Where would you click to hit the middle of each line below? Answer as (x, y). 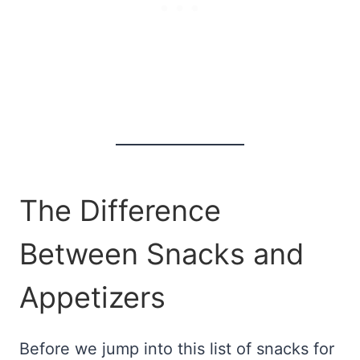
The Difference (120, 211)
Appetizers (92, 298)
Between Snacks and (162, 254)
